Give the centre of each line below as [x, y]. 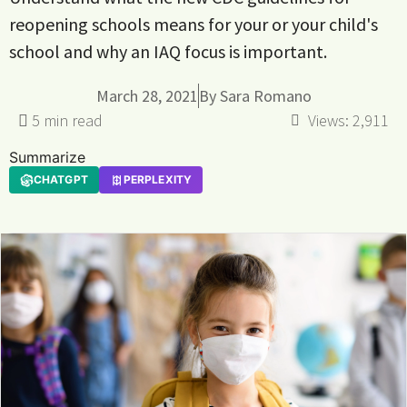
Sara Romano [265, 96]
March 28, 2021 [147, 96]
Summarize [47, 157]
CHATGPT [61, 179]
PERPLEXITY [158, 179]
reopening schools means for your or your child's [194, 24]
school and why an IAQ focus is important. [168, 51]
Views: [328, 120]
